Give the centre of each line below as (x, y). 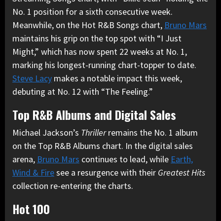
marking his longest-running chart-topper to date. (104, 65)
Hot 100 (31, 208)
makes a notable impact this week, (117, 78)
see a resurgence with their (106, 172)
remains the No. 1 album (152, 132)
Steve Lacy (32, 78)
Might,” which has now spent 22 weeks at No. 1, (100, 51)
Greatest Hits (182, 172)
